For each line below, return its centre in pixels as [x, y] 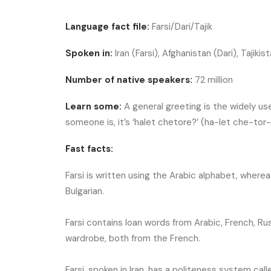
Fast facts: [89, 149]
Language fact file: [109, 27]
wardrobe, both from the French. [134, 238]
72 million [214, 80]
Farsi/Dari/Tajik [182, 27]
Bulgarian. [85, 191]
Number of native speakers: [130, 80]
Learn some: [95, 106]
